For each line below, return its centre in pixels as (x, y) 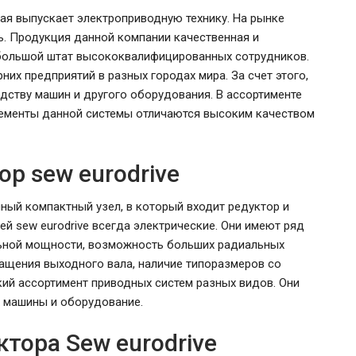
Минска (201, 251)
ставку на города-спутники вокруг (201, 232)
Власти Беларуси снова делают (201, 214)
